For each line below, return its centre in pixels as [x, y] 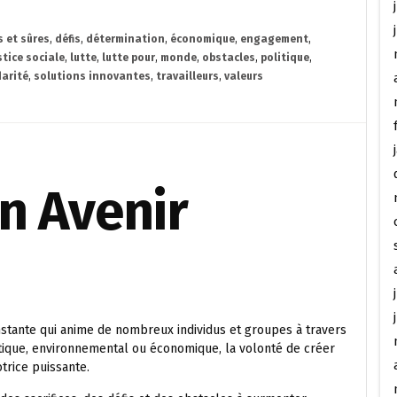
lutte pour [128, 58]
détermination [125, 39]
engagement [274, 39]
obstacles [229, 58]
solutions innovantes [92, 76]
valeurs [244, 76]
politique [285, 58]
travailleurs [187, 76]
